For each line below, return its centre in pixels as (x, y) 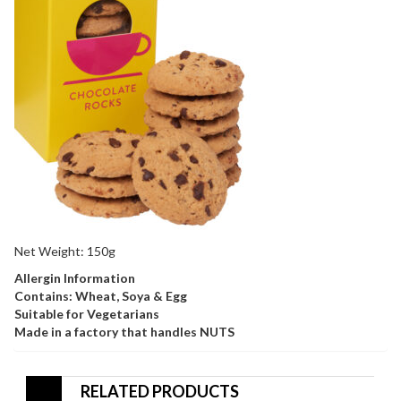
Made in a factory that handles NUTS (124, 332)
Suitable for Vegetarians (87, 314)
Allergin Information (75, 278)
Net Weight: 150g (65, 252)
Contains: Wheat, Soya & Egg (101, 296)
